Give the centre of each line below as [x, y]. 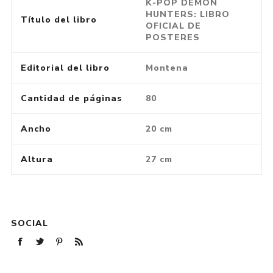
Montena [167, 68]
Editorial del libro [65, 68]
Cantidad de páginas [71, 98]
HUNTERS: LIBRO [187, 14]
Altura [37, 159]
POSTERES [172, 37]
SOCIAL [29, 223]
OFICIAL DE [173, 26]
